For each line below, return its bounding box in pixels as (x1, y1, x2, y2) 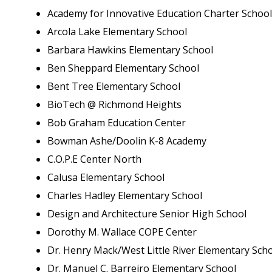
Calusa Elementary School (47, 171, 165, 184)
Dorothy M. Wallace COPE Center (47, 225, 197, 239)
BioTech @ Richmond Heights (47, 98, 182, 111)
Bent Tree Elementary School (47, 80, 180, 93)
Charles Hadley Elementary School (47, 189, 202, 202)
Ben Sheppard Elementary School (47, 61, 199, 75)
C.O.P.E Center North (47, 152, 141, 166)
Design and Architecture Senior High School (47, 207, 246, 220)
